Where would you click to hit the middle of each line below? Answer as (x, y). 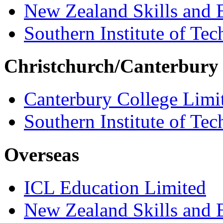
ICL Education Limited (115, 187)
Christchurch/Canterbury (111, 66)
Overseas (42, 154)
